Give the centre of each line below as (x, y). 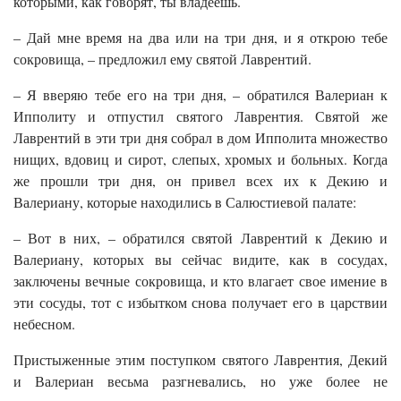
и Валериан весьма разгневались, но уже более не (200, 381)
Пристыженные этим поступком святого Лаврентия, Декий (200, 360)
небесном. (44, 324)
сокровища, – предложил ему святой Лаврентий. (162, 59)
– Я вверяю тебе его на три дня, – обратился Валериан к (200, 95)
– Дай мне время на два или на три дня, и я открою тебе (200, 38)
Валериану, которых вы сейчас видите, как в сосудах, (200, 260)
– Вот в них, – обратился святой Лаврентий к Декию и (200, 238)
